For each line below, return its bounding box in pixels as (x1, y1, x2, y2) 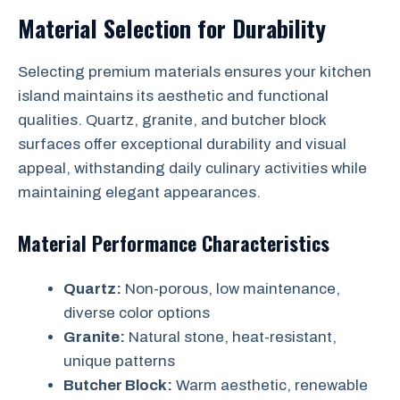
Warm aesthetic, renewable (172, 376, 368, 394)
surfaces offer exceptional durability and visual (18, 136, 346, 153)
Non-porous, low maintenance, (121, 279, 340, 297)
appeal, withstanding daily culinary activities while (18, 160, 367, 177)
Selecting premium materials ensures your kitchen (18, 63, 371, 80)
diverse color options (63, 304, 210, 321)
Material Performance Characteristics (18, 228, 329, 257)
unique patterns (63, 352, 175, 370)
